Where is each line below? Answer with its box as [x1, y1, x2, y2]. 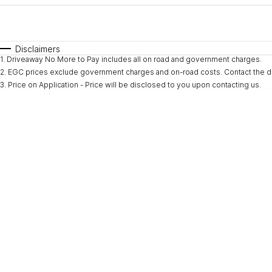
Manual [70, 29, 94, 38]
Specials [119, 29, 149, 38]
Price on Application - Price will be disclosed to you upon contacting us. [8, 80, 261, 89]
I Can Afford [75, 22, 121, 32]
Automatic [8, 29, 43, 38]
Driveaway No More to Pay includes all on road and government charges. [7, 55, 262, 64]
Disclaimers [15, 44, 60, 54]
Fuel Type [163, 8, 201, 18]
